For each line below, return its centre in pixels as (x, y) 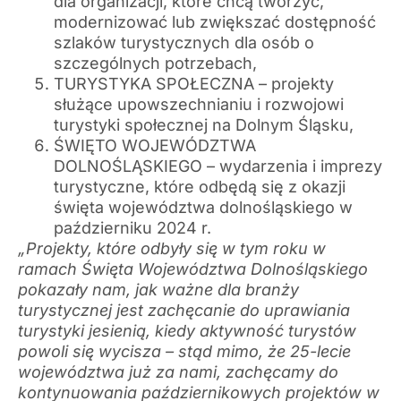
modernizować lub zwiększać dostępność (215, 22)
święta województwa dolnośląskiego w (203, 208)
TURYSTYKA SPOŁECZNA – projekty (194, 84)
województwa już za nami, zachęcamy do (178, 372)
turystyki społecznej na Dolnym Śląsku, (204, 125)
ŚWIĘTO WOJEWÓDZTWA (155, 146)
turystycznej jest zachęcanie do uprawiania (184, 311)
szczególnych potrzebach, (155, 64)
